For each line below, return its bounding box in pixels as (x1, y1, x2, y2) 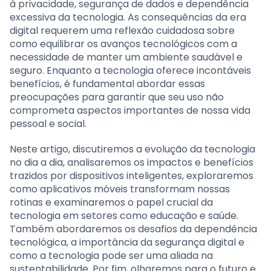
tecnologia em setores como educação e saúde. (10, 208, 238, 223)
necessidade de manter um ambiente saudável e (10, 50, 243, 64)
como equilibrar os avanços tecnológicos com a (10, 36, 237, 51)
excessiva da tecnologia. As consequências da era (10, 10, 246, 24)
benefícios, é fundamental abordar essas (10, 76, 205, 91)
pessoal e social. (10, 116, 87, 131)
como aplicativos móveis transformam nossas (10, 181, 230, 196)
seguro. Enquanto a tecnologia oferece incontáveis (10, 63, 251, 77)
